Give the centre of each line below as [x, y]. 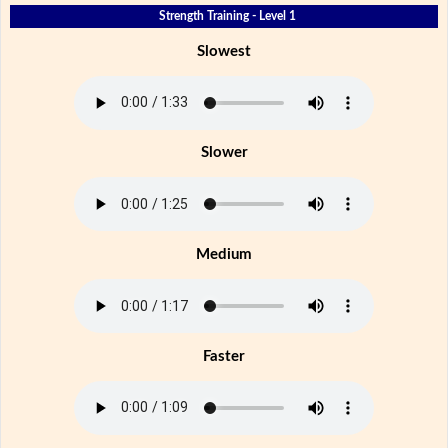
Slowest [224, 51]
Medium [224, 255]
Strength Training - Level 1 [227, 15]
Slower [224, 153]
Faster [224, 356]
